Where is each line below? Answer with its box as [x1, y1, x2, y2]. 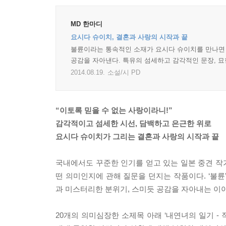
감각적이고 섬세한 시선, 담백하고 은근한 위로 [55, 119, 211, 128]
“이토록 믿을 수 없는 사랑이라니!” [55, 106, 173, 115]
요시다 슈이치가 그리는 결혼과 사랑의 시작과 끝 [55, 132, 219, 141]
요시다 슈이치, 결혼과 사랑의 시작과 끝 [71, 33, 188, 41]
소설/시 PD [107, 69, 140, 77]
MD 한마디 [71, 20, 102, 28]
